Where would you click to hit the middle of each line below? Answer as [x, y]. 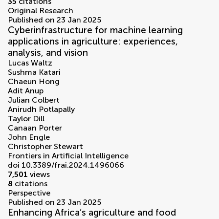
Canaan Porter [35, 128]
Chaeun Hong [34, 82]
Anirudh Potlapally [41, 109]
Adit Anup [26, 91]
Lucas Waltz [30, 63]
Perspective [29, 193]
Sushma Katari [34, 72]
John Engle [29, 137]
